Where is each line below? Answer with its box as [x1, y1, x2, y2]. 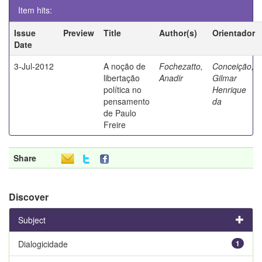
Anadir [159, 71, 183, 84]
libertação [104, 71, 140, 84]
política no [104, 83, 142, 95]
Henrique [212, 83, 246, 95]
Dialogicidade [18, 237, 68, 250]
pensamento [104, 95, 150, 107]
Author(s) [159, 26, 197, 39]
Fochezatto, [159, 60, 203, 72]
